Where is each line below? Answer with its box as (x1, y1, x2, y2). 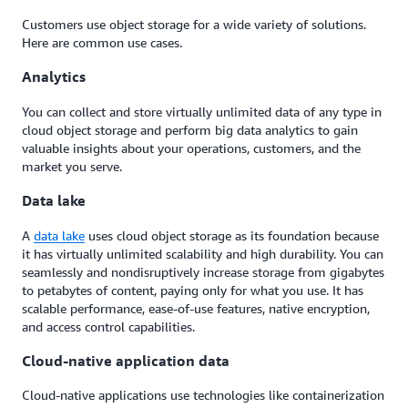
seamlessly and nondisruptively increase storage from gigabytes (22, 263, 384, 280)
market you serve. (22, 158, 122, 174)
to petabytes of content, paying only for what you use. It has (22, 281, 363, 298)
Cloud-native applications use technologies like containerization (22, 387, 384, 403)
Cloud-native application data (22, 351, 229, 370)
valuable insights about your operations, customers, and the (22, 139, 361, 156)
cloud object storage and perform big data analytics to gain (22, 121, 358, 138)
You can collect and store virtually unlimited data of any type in (22, 103, 382, 119)
